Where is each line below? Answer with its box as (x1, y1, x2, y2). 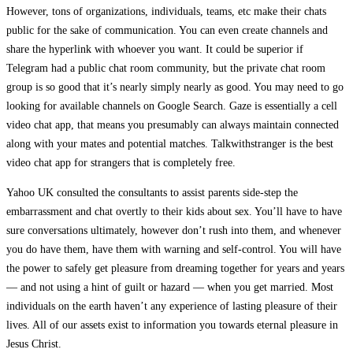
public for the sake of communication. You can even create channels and (6, 24, 328, 36)
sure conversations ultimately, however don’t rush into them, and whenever (6, 224, 341, 236)
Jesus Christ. (6, 337, 61, 350)
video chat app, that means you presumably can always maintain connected (6, 118, 339, 131)
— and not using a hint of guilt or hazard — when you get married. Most (6, 281, 333, 293)
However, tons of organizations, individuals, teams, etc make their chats (6, 5, 326, 17)
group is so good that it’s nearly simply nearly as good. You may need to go (6, 80, 344, 93)
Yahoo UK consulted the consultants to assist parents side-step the (6, 186, 298, 199)
